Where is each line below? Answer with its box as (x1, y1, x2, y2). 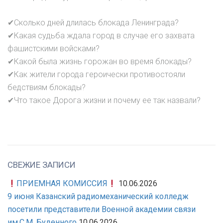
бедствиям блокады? (7, 83, 86, 93)
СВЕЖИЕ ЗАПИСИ (7, 160, 76, 170)
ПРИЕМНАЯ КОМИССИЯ (16, 179, 108, 189)
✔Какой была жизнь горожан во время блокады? (7, 57, 192, 67)
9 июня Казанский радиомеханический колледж (7, 192, 189, 202)
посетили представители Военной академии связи (7, 205, 196, 215)
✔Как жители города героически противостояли (7, 70, 185, 80)
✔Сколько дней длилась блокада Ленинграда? (7, 18, 179, 28)
